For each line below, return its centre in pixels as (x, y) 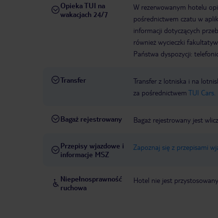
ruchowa (73, 188)
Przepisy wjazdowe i (92, 146)
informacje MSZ (85, 154)
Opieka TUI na (83, 6)
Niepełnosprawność (91, 179)
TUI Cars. (202, 93)
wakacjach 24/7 (84, 14)
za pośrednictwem (161, 93)
